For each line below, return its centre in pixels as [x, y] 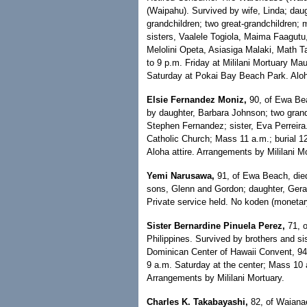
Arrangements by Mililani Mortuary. [216, 278]
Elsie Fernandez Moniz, [197, 100]
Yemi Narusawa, [181, 176]
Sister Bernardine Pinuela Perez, [216, 226]
